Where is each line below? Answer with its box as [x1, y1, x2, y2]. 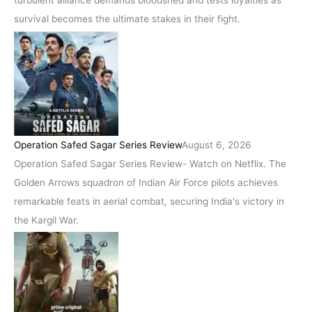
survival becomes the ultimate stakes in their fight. [14, 13, 240, 25]
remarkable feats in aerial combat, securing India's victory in [14, 195, 284, 207]
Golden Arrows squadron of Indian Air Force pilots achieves [14, 176, 278, 188]
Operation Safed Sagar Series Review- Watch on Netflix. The [14, 157, 286, 169]
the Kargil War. [14, 214, 79, 226]
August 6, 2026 [182, 139, 251, 150]
